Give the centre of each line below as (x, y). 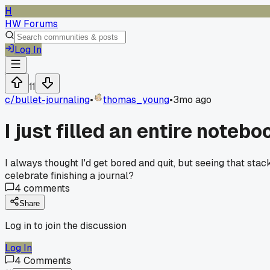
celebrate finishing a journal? (69, 175)
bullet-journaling (52, 100)
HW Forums (31, 24)
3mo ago (192, 100)
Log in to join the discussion (66, 225)
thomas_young (136, 100)
